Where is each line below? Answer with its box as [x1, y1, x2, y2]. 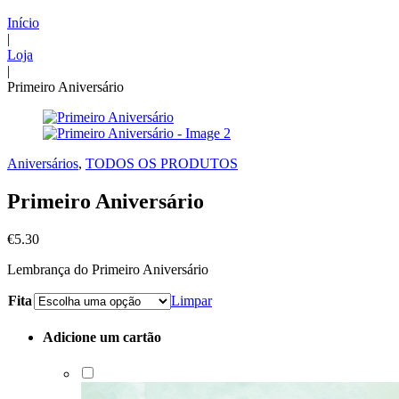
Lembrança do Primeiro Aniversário [7, 261, 208, 277]
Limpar [171, 292, 212, 308]
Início [7, 15, 39, 30]
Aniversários [7, 156, 78, 171]
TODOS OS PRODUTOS [85, 156, 238, 171]
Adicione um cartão [43, 330, 161, 346]
